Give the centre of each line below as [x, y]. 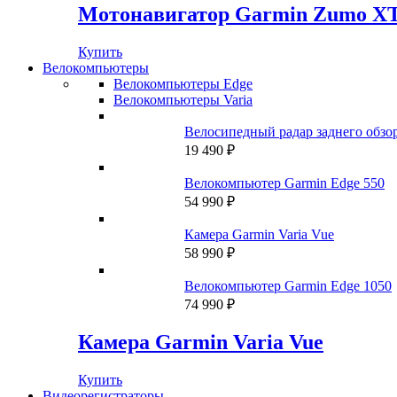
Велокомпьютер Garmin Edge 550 [284, 183]
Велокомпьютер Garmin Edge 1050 [288, 285]
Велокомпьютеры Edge [183, 83]
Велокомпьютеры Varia [183, 99]
